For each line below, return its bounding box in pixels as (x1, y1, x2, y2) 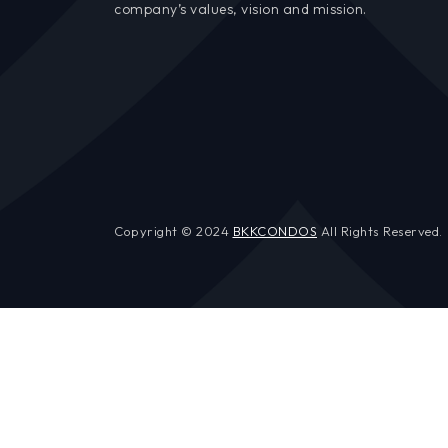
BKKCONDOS (232, 223, 317, 240)
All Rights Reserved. (317, 223, 443, 240)
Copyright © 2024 (114, 223, 233, 240)
